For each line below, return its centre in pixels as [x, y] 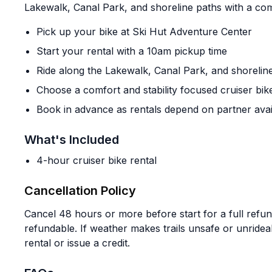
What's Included [72, 140]
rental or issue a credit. [77, 243]
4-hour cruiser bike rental [97, 160]
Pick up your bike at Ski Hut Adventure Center [144, 32]
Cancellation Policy [80, 191]
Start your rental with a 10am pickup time [132, 51]
